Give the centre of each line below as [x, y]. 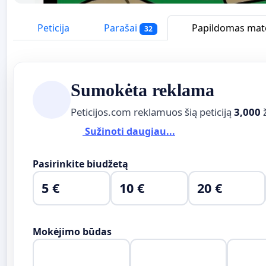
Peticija [52, 28]
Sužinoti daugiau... [129, 132]
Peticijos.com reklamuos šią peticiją [152, 112]
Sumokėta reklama [142, 90]
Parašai [121, 28]
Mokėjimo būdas [72, 231]
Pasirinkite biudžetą [80, 164]
